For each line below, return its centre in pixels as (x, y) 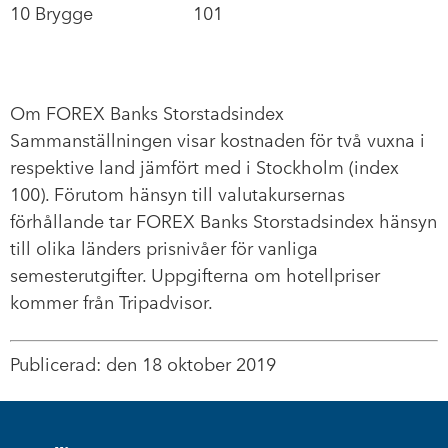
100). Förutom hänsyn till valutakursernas (177, 195)
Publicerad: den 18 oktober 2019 (143, 364)
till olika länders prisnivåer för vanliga (164, 249)
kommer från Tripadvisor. (111, 303)
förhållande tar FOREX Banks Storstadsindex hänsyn (223, 222)
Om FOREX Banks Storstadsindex (147, 114)
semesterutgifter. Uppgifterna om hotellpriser (195, 276)
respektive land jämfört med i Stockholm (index (204, 168)
